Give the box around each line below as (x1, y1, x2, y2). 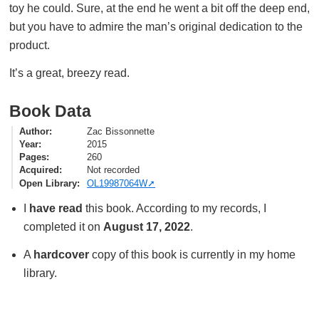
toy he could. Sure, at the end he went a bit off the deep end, (9, 2, 310, 14)
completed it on (23, 221, 103, 234)
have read (28, 202, 83, 215)
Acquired (19, 164, 60, 176)
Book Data (9, 102, 91, 120)
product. (9, 39, 50, 51)
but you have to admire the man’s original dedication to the (9, 21, 303, 33)
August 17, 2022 (103, 221, 190, 234)
